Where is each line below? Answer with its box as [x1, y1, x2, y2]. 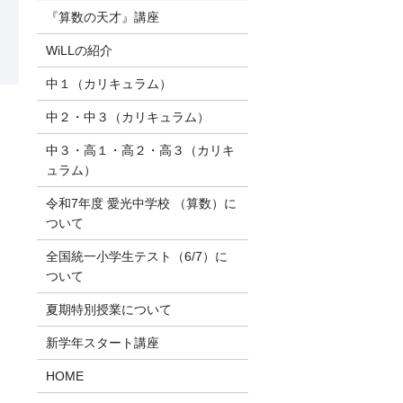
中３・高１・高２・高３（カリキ [45, 143, 235, 158]
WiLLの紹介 [45, 43, 112, 58]
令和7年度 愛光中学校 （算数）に [45, 196, 237, 211]
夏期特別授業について [45, 302, 172, 318]
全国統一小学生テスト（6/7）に [45, 249, 228, 264]
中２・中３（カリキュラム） [45, 110, 210, 125]
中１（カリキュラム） [45, 76, 172, 92]
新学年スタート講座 [45, 336, 159, 351]
